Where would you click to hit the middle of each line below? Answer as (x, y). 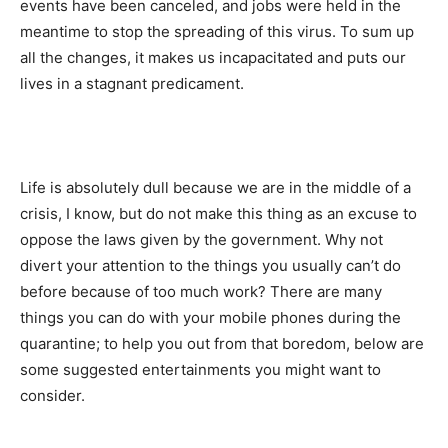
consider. (52, 395)
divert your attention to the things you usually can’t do (210, 265)
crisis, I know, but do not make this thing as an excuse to (218, 213)
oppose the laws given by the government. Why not (201, 239)
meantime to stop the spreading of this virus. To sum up (217, 31)
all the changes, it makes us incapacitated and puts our (213, 57)
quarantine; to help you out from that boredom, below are (222, 343)
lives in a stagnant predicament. (132, 83)
